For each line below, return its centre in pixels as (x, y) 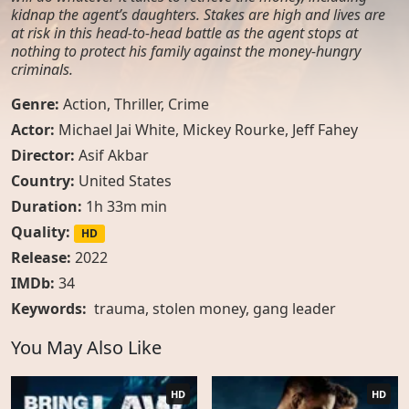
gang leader (294, 309)
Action (85, 104)
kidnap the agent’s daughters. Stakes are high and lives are (198, 15)
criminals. (42, 69)
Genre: (37, 104)
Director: (45, 155)
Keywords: (49, 309)
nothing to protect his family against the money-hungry (186, 51)
